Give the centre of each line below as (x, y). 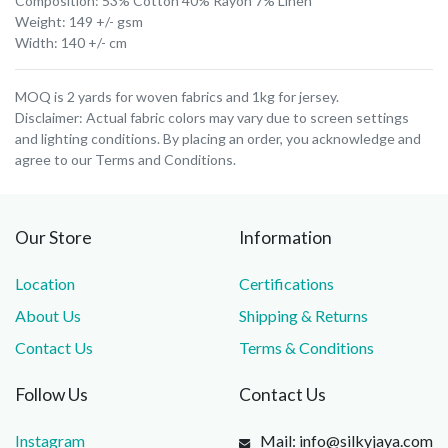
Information (285, 237)
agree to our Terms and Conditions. (125, 159)
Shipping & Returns (303, 315)
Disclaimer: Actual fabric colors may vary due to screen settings (212, 117)
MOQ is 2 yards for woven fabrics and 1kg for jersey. (177, 96)
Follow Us (51, 394)
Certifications (286, 283)
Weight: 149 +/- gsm (79, 21)
